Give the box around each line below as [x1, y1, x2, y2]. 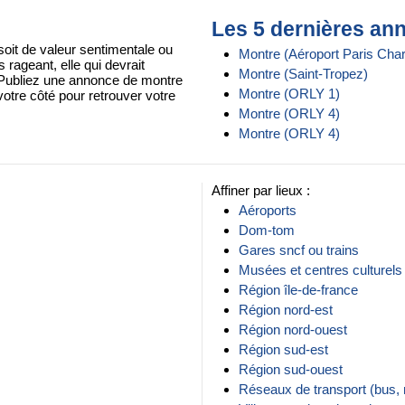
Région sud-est [239, 342, 328, 357]
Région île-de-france [239, 282, 358, 297]
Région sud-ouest [239, 362, 343, 377]
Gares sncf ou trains [239, 242, 359, 258]
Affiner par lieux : [212, 183, 310, 198]
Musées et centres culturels [239, 262, 402, 278]
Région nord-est [239, 302, 333, 317]
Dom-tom [239, 222, 295, 238]
